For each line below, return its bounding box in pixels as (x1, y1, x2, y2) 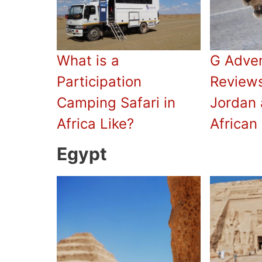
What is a (57, 52, 119, 70)
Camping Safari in (57, 94, 175, 112)
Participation (57, 73, 142, 91)
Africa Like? (57, 115, 134, 133)
